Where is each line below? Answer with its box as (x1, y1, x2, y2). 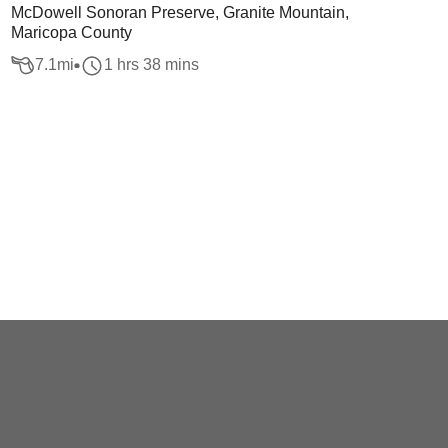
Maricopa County (10, 24, 132, 41)
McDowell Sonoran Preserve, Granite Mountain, (10, 4, 349, 21)
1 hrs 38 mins (103, 56, 199, 74)
